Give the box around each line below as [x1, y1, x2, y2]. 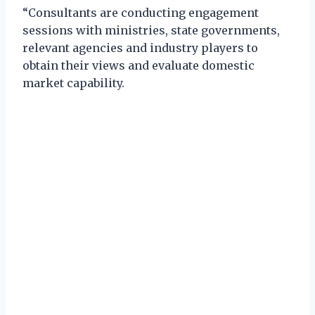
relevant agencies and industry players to [22, 40, 258, 55]
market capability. [22, 75, 124, 90]
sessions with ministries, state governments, [22, 22, 280, 37]
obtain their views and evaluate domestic [22, 58, 255, 72]
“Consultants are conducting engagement [22, 5, 259, 20]
